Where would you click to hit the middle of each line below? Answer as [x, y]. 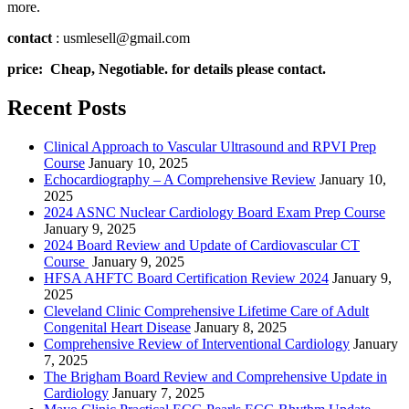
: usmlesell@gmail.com [121, 37]
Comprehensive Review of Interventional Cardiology [197, 343]
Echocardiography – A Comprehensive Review [180, 179]
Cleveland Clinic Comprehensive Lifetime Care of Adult [206, 310]
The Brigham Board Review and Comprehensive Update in [215, 376]
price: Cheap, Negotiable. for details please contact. [168, 68]
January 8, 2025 [241, 327]
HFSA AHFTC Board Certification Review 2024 [186, 278]
